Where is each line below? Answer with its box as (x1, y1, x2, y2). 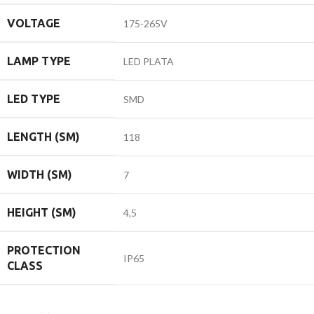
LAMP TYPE (7, 54, 71, 67)
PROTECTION (7, 243, 81, 257)
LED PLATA (123, 55, 174, 67)
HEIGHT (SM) (7, 205, 76, 219)
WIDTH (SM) (7, 168, 72, 181)
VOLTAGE (7, 16, 60, 29)
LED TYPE (7, 92, 60, 105)
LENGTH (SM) (7, 130, 80, 143)
